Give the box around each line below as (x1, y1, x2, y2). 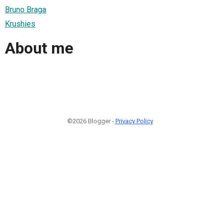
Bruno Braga (5, 4, 46, 14)
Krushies (5, 19, 35, 28)
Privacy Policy (115, 117, 153, 125)
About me (5, 39, 73, 58)
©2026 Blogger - (67, 117, 115, 125)
